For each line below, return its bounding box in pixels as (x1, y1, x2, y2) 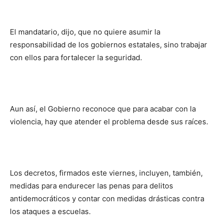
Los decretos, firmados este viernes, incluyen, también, (10, 168, 203, 178)
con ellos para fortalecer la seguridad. (10, 53, 142, 62)
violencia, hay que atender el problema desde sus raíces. (10, 117, 208, 126)
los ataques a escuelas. (10, 207, 91, 216)
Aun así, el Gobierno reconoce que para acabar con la (10, 104, 196, 113)
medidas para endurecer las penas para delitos (10, 181, 173, 190)
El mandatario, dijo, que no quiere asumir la (10, 27, 160, 37)
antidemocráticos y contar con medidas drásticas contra (10, 194, 204, 203)
